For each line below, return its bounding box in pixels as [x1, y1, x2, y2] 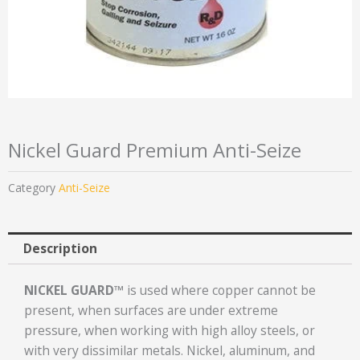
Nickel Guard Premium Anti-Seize [8, 137, 301, 164]
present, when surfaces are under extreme [24, 301, 278, 320]
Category [8, 180, 55, 196]
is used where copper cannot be [127, 281, 316, 300]
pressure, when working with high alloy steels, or [24, 321, 315, 340]
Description [22, 239, 97, 257]
